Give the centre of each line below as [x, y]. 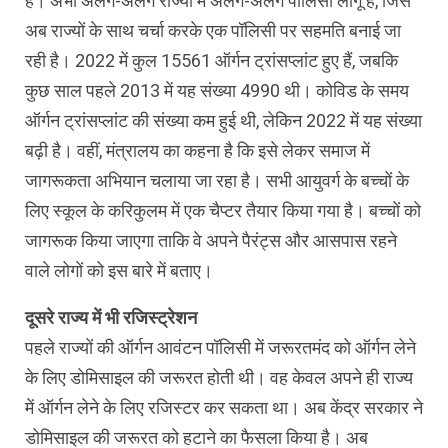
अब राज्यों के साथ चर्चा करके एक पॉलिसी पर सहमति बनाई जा [213, 30]
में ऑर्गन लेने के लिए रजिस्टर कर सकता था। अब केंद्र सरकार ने [224, 407]
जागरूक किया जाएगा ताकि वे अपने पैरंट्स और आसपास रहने [211, 240]
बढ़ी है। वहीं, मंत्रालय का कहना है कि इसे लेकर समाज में [197, 150]
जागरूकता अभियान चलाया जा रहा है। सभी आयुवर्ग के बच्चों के [217, 180]
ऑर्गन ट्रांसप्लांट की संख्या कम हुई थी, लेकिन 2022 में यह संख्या [223, 120]
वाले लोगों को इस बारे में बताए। [119, 270]
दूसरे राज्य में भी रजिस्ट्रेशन [111, 317]
